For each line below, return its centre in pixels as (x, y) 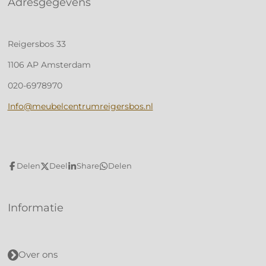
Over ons (38, 255)
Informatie (35, 207)
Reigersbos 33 (37, 44)
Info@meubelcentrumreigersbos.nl (80, 106)
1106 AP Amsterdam (49, 64)
